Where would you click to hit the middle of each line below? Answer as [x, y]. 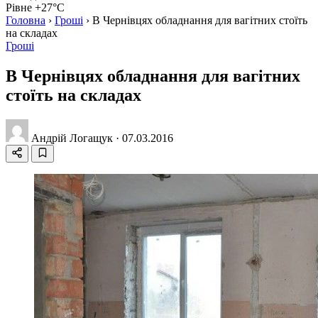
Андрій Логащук [72, 138]
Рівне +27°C [35, 7]
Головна [26, 20]
